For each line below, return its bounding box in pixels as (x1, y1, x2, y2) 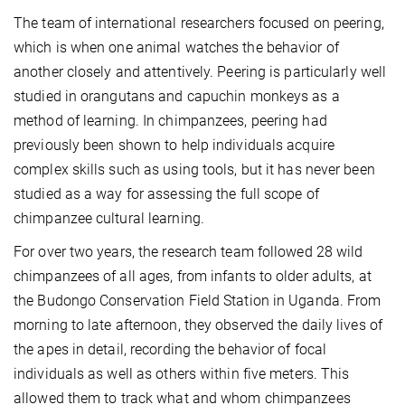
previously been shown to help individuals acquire (14, 136, 334, 154)
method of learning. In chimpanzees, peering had (14, 111, 327, 129)
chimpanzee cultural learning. (14, 209, 204, 227)
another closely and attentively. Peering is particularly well (14, 62, 387, 80)
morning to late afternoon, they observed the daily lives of (14, 316, 382, 334)
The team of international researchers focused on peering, (14, 14, 384, 32)
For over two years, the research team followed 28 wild (14, 242, 363, 260)
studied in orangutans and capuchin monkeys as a (14, 87, 340, 105)
